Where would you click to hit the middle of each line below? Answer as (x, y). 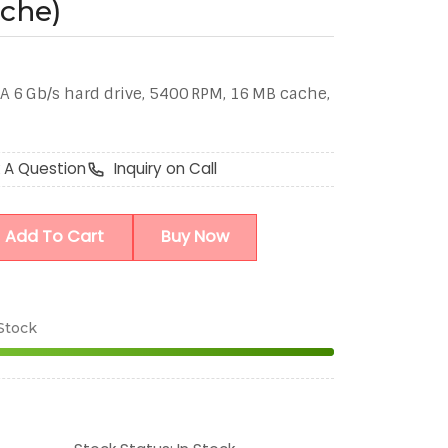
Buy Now (194, 237)
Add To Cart (55, 237)
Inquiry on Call (165, 169)
